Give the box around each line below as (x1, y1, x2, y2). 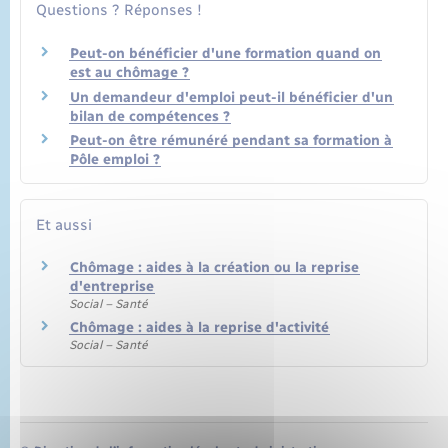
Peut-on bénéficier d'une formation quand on (70, 45, 381, 63)
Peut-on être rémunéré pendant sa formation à (70, 132, 392, 150)
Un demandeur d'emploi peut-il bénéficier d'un (70, 88, 393, 106)
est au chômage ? (70, 64, 189, 82)
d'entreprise (70, 278, 154, 296)
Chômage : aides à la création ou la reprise (70, 259, 359, 277)
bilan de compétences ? (70, 107, 230, 125)
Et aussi (36, 215, 92, 234)
